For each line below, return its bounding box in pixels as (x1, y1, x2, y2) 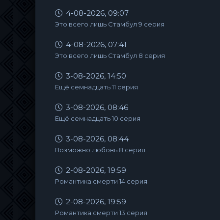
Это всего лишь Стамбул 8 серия (55, 52, 165, 59)
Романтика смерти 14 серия (55, 177, 147, 185)
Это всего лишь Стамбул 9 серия (55, 20, 165, 28)
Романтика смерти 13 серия (55, 209, 147, 217)
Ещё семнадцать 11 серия (55, 83, 138, 91)
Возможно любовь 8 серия (55, 146, 145, 154)
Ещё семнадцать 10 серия (55, 114, 140, 122)
